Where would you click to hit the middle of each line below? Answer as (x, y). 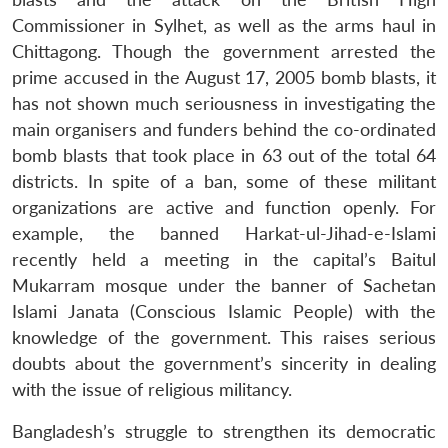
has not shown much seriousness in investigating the (224, 103)
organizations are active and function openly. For (224, 207)
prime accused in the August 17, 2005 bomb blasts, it (224, 77)
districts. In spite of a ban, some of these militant (224, 181)
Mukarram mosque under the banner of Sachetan (224, 285)
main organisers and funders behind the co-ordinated (224, 129)
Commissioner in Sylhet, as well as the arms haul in (224, 25)
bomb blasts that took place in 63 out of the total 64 (224, 155)
